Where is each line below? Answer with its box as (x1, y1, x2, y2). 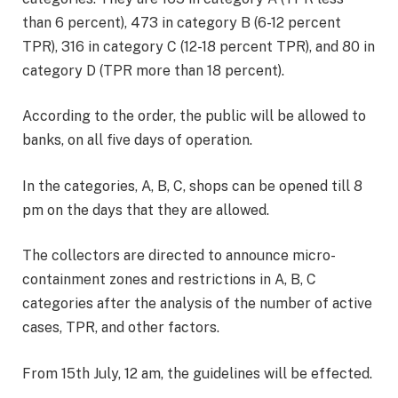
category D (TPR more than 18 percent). (22, 61, 284, 79)
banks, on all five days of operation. (22, 131, 252, 149)
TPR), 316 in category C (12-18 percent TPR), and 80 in (22, 37, 375, 55)
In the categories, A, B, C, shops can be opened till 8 (22, 177, 362, 195)
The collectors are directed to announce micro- (22, 247, 336, 265)
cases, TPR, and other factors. (22, 319, 219, 337)
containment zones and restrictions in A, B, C (22, 271, 316, 289)
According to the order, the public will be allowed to (22, 107, 366, 125)
